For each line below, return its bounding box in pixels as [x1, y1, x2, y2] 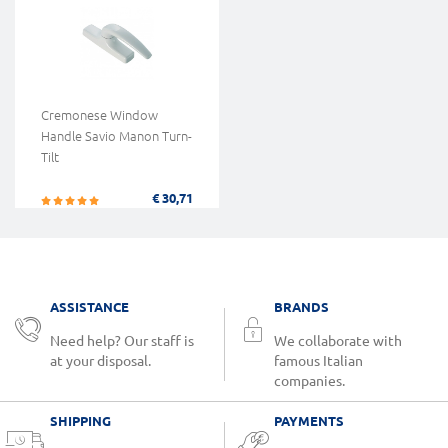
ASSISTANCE [50, 300, 129, 315]
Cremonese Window [41, 108, 158, 123]
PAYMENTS [274, 414, 344, 429]
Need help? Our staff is [50, 333, 194, 350]
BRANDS [274, 300, 329, 315]
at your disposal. [50, 353, 151, 370]
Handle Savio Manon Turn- [41, 129, 192, 144]
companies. [274, 373, 345, 390]
